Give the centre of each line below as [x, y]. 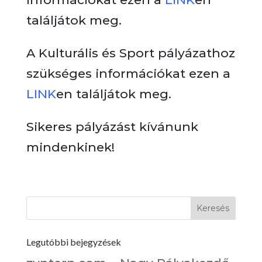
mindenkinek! [70, 147]
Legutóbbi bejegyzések [73, 242]
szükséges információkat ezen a [128, 73]
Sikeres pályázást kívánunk [112, 127]
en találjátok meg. [113, 94]
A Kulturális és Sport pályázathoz [130, 53]
